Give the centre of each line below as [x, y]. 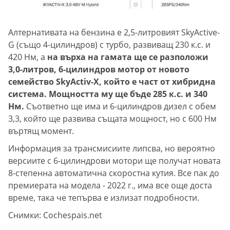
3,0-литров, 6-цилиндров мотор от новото [99, 70]
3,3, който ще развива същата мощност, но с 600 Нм [112, 119]
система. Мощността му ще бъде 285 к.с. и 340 [108, 94]
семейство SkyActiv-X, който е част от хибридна [112, 82]
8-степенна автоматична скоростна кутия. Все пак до [114, 173]
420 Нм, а [28, 57]
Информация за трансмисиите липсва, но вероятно [112, 149]
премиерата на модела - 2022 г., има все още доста [110, 186]
